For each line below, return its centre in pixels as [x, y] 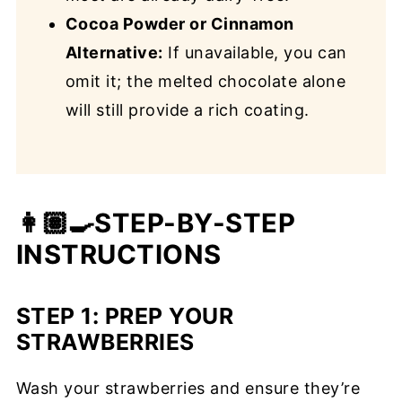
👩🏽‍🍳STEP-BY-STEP [156, 223]
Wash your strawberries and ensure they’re [188, 389]
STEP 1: [60, 316]
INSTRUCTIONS [118, 255]
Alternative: [114, 53]
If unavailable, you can [255, 53]
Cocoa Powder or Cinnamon [179, 24]
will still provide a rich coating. [187, 110]
